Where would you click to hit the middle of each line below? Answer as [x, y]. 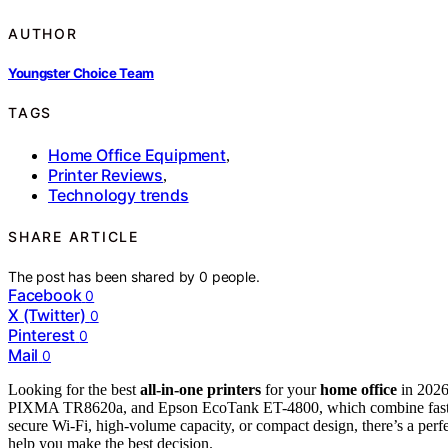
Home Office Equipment [137, 154]
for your [290, 390]
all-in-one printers [200, 390]
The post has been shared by [104, 277]
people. [235, 277]
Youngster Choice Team [81, 72]
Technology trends [118, 194]
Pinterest [42, 335]
